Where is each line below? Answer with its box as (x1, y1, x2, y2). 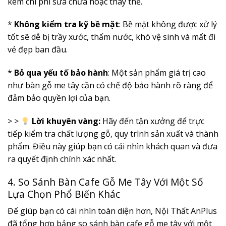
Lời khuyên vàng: (32, 116, 101, 127)
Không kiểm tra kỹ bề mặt (14, 19, 119, 30)
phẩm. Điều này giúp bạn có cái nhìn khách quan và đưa (8, 141, 217, 152)
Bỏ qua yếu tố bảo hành (14, 67, 108, 79)
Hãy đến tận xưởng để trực (100, 116, 205, 127)
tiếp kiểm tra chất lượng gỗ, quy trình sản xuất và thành (8, 128, 218, 140)
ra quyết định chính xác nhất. (8, 153, 116, 165)
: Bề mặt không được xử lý (119, 19, 217, 30)
